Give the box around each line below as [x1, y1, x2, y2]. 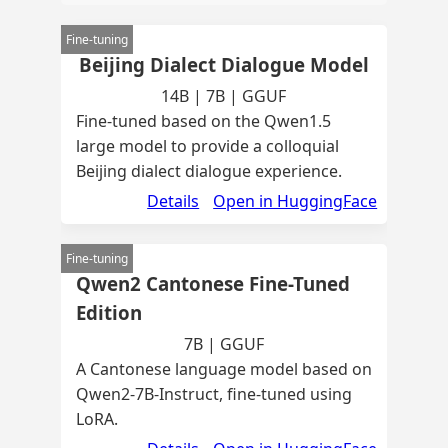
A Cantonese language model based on [75, 358, 372, 380]
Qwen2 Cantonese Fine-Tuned [75, 271, 350, 296]
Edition [75, 300, 142, 325]
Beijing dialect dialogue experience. [75, 160, 342, 182]
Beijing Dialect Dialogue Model [78, 52, 369, 77]
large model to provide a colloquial [75, 135, 339, 157]
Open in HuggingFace [213, 190, 378, 212]
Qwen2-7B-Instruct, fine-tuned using [75, 383, 352, 405]
